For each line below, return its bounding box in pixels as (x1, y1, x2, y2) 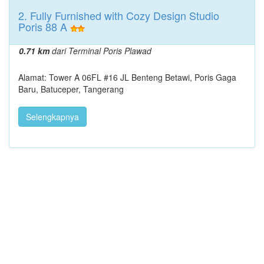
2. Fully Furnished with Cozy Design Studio (18, 8, 219, 23)
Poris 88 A (18, 19, 67, 34)
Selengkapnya (26, 111, 79, 123)
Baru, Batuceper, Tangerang (18, 83, 124, 95)
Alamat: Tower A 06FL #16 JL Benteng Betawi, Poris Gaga (18, 71, 236, 83)
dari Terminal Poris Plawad (49, 45, 151, 57)
